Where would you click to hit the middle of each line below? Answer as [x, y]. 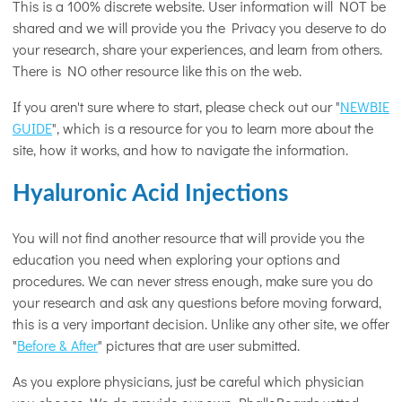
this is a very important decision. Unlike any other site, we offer [201, 324]
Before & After [57, 345]
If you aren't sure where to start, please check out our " [176, 107]
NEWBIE [365, 107]
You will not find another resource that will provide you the [188, 238]
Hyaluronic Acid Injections [150, 193]
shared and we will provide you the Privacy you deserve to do [200, 28]
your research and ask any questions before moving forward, [197, 302]
